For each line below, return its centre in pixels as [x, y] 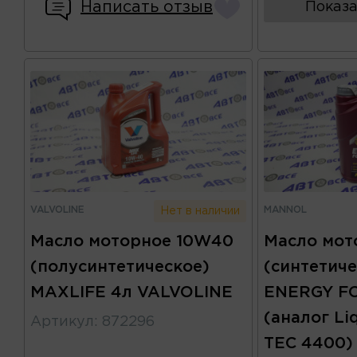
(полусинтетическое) [120, 267]
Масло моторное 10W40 [132, 242]
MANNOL [286, 210]
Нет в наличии [200, 212]
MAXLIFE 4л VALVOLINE [131, 293]
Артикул [62, 322]
